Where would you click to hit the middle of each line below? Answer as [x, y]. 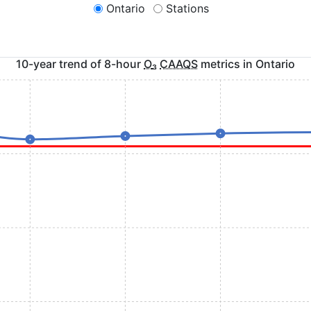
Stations [187, 8]
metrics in [227, 64]
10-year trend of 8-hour [80, 64]
